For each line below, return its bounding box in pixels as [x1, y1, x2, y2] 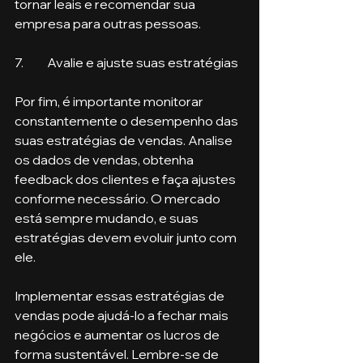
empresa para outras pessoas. [15, 15, 201, 32]
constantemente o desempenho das [15, 112, 241, 129]
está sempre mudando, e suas [15, 209, 201, 226]
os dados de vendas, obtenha [15, 151, 196, 168]
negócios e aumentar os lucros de [15, 326, 222, 343]
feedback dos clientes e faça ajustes [15, 170, 238, 187]
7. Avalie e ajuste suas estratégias [47, 53, 238, 70]
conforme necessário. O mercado [15, 190, 223, 207]
